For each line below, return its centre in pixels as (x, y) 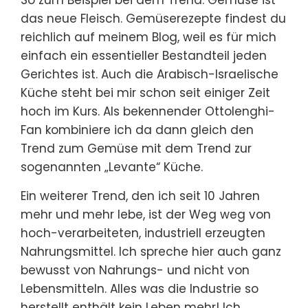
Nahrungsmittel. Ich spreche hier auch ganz (151, 251)
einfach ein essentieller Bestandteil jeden (144, 55)
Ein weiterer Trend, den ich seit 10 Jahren (140, 196)
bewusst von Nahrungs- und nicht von (135, 270)
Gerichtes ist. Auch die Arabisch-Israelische (150, 74)
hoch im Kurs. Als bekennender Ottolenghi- (148, 111)
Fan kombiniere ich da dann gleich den (137, 130)
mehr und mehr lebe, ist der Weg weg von (146, 214)
